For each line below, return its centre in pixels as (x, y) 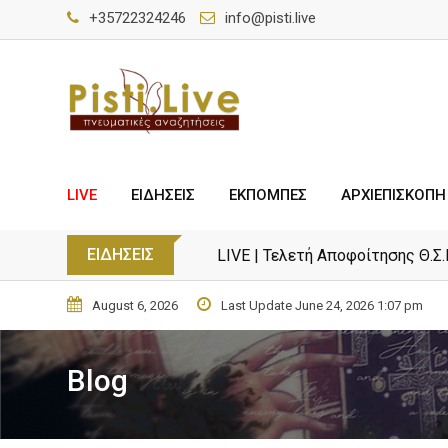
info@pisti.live (270, 18)
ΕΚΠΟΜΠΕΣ (268, 195)
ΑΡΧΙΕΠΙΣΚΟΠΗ (393, 195)
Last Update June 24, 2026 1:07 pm (322, 305)
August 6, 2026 (135, 305)
